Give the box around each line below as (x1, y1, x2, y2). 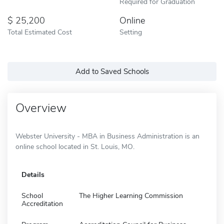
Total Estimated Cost (7, 26, 72, 37)
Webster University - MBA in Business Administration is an (15, 131, 199, 141)
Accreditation (21, 198, 63, 208)
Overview (15, 99, 66, 116)
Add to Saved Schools (75, 66, 149, 76)
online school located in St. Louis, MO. (15, 141, 134, 151)
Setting (119, 26, 142, 37)
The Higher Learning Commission (79, 190, 183, 200)
